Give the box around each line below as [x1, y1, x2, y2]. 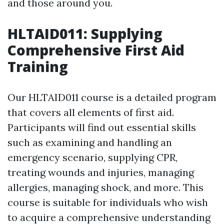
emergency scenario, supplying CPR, [7, 151, 177, 163]
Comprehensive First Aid [7, 40, 184, 59]
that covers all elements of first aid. [7, 106, 174, 118]
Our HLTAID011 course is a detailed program [7, 91, 216, 103]
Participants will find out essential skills [7, 121, 196, 133]
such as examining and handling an [7, 136, 172, 148]
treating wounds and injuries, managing [7, 166, 194, 178]
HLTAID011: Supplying [7, 24, 162, 43]
